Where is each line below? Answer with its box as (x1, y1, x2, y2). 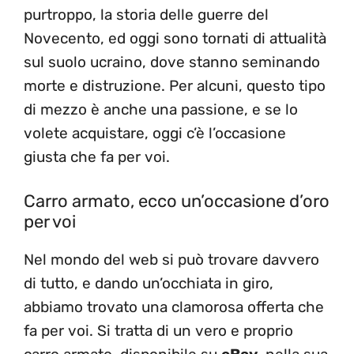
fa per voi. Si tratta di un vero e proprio (24, 322, 293, 341)
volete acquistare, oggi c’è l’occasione (24, 123, 286, 142)
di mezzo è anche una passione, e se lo (24, 100, 298, 119)
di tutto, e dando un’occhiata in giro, (24, 274, 273, 293)
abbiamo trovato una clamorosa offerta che (24, 298, 324, 317)
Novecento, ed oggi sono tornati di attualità (24, 28, 326, 47)
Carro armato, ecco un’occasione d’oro (24, 190, 330, 213)
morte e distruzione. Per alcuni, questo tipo (24, 76, 326, 95)
